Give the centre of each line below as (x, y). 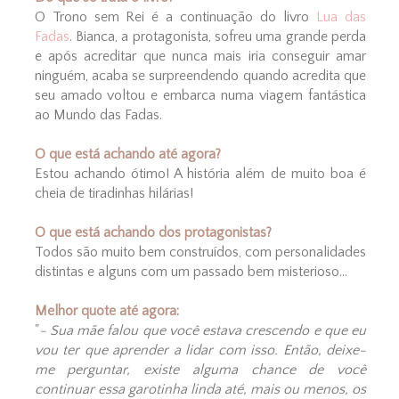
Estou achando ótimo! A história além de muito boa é (200, 174)
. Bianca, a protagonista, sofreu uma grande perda (218, 37)
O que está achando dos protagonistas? (153, 233)
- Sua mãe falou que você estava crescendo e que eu (203, 331)
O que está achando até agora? (127, 155)
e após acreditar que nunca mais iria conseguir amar (200, 57)
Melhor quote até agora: (110, 311)
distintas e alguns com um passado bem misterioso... (191, 272)
